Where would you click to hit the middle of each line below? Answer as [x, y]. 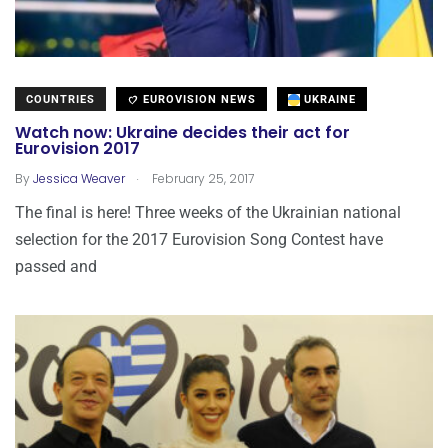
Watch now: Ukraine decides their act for [182, 133]
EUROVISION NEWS [197, 99]
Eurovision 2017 [77, 149]
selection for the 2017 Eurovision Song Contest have [199, 239]
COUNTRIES [60, 99]
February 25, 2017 [201, 178]
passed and [56, 266]
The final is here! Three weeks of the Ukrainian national [208, 212]
